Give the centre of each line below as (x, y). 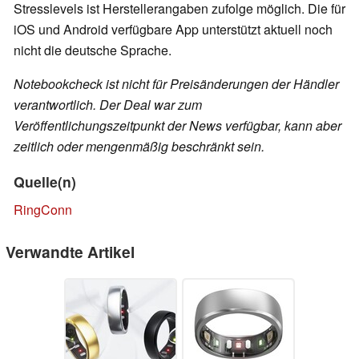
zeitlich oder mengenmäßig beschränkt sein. (139, 147)
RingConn (43, 210)
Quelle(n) (45, 182)
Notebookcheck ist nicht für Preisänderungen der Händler (176, 84)
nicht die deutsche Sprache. (93, 50)
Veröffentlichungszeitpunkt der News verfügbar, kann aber (177, 126)
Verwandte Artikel (70, 252)
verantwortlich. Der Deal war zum (108, 105)
